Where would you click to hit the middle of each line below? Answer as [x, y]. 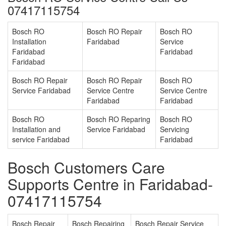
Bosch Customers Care [86, 167]
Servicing [175, 129]
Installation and [36, 129]
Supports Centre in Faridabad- [110, 184]
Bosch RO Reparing [119, 119]
